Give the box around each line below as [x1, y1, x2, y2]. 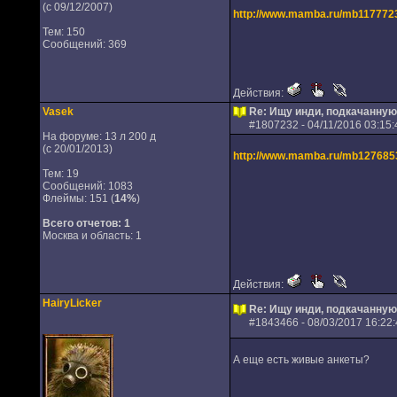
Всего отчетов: [42, 217, 121, 230]
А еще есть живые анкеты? [232, 354, 370, 366]
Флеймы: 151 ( [42, 192, 114, 205]
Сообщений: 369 [42, 38, 127, 51]
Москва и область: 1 [42, 230, 142, 242]
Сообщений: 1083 [42, 180, 133, 192]
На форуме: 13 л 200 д [42, 130, 156, 143]
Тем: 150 [42, 26, 85, 38]
